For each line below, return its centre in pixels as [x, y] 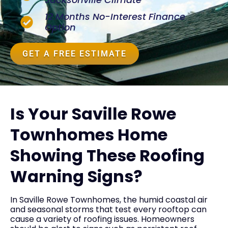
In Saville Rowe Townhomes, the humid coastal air [109, 199]
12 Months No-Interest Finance [115, 17]
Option [61, 27]
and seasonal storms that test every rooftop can [108, 209]
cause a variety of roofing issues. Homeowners [102, 219]
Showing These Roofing [107, 155]
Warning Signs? [76, 176]
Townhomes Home [89, 134]
